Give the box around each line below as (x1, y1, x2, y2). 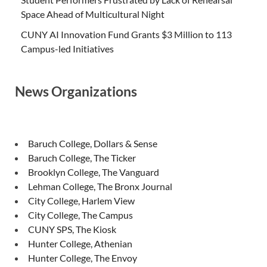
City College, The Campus (28, 209, 133, 221)
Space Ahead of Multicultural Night (21, 8, 164, 20)
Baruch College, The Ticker (28, 152, 136, 164)
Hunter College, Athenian (28, 238, 132, 250)
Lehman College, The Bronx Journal (28, 181, 172, 193)
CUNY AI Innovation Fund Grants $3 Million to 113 (21, 29, 232, 41)
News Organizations (15, 83, 137, 100)
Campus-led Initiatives (21, 43, 114, 55)
